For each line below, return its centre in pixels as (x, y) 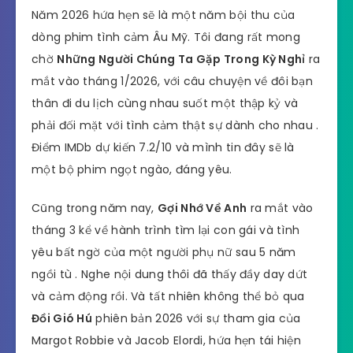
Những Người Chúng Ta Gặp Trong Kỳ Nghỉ (181, 59)
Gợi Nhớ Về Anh (203, 208)
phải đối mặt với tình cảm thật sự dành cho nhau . (175, 126)
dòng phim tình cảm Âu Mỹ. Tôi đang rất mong (166, 37)
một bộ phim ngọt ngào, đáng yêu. (132, 170)
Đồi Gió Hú (62, 319)
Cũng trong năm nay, (95, 208)
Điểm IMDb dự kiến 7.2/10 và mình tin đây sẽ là (163, 148)
